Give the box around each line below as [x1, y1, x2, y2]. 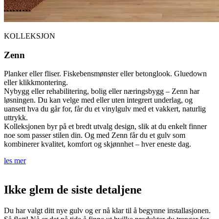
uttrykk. [4, 113, 28, 122]
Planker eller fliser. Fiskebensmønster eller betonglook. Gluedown [4, 69, 207, 78]
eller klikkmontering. [4, 78, 68, 87]
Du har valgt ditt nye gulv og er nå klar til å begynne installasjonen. [4, 206, 211, 215]
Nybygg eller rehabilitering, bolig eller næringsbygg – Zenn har [4, 87, 199, 96]
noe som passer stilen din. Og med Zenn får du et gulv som [4, 131, 185, 140]
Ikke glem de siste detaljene [4, 183, 142, 197]
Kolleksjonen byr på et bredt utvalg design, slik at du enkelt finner [4, 122, 207, 131]
